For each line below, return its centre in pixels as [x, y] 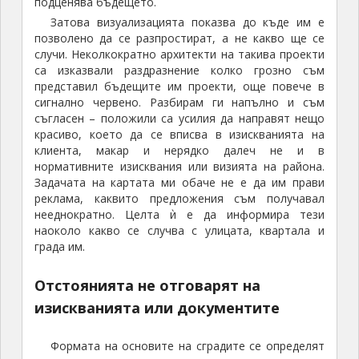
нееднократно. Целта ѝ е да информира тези [179, 215]
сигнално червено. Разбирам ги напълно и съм [179, 103]
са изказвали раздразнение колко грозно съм [179, 71]
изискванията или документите [157, 308]
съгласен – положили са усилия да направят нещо [179, 119]
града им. [59, 247]
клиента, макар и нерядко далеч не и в [179, 151]
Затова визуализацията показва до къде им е [188, 22]
